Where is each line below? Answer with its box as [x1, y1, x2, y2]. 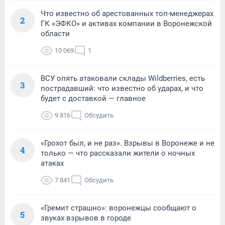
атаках [41, 158, 64, 168]
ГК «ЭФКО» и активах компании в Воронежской [41, 19, 212, 28]
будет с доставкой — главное [41, 93, 146, 103]
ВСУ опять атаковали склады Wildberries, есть [41, 73, 205, 83]
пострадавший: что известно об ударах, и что [41, 83, 203, 93]
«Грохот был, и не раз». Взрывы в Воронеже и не [41, 138, 214, 148]
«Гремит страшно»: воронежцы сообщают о [41, 203, 196, 212]
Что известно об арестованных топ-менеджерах [41, 9, 213, 18]
